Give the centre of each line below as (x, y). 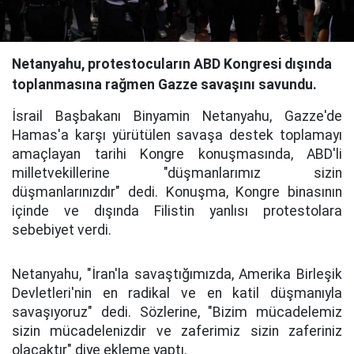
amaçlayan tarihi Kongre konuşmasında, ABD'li (177, 154)
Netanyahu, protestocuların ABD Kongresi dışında (172, 64)
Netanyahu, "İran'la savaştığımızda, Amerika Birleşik (177, 274)
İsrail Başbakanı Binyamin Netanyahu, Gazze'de (177, 116)
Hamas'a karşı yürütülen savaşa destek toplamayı (177, 135)
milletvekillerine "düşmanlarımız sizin (177, 173)
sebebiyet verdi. (62, 230)
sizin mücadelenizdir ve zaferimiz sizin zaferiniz (177, 331)
